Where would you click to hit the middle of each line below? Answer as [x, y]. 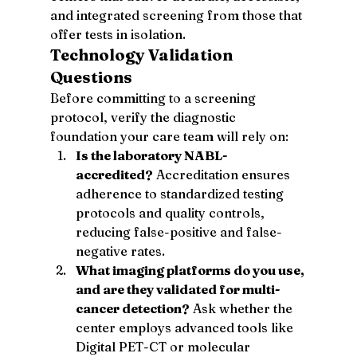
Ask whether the [242, 308]
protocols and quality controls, [171, 212]
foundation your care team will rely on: [169, 136]
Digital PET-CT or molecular [164, 346]
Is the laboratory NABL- [151, 155]
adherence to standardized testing [181, 193]
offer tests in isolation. [118, 34]
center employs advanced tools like [186, 327]
